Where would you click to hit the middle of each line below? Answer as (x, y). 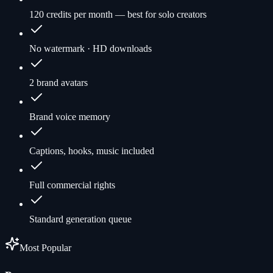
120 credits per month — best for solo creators (118, 15)
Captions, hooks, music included (92, 151)
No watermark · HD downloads (90, 49)
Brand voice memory (70, 117)
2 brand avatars (58, 83)
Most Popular (45, 248)
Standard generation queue (80, 219)
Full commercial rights (72, 185)
